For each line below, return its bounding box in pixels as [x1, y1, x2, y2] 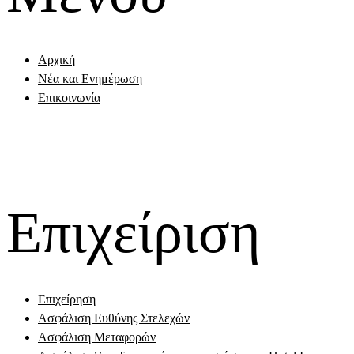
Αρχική [38, 52, 75, 66]
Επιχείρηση [38, 292, 96, 307]
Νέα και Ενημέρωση [38, 71, 142, 85]
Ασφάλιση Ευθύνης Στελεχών [38, 311, 190, 326]
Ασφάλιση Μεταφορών [38, 330, 156, 345]
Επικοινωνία [38, 90, 100, 104]
